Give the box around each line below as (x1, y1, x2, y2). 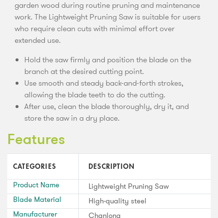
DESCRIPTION (89, 163, 135, 170)
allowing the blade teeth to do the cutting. (24, 89, 165, 100)
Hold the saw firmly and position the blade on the (24, 54, 191, 65)
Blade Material (13, 194, 61, 205)
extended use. (15, 34, 61, 46)
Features (7, 132, 65, 148)
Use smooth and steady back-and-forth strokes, (24, 77, 183, 89)
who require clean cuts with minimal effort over (15, 22, 175, 34)
